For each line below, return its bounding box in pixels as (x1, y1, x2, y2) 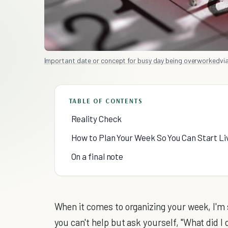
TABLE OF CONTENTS (69, 97, 143, 105)
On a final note (71, 151, 124, 162)
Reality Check (71, 113, 122, 124)
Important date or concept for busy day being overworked (44, 56, 220, 65)
